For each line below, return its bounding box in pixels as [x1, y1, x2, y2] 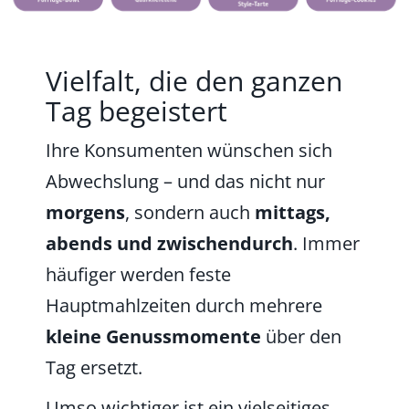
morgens [46, 200, 125, 225]
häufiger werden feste [46, 262, 231, 288]
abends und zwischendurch [46, 231, 293, 257]
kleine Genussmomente [46, 324, 261, 350]
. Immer [293, 231, 360, 257]
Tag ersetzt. [46, 355, 142, 381]
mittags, [250, 200, 330, 225]
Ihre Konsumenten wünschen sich [46, 138, 332, 163]
